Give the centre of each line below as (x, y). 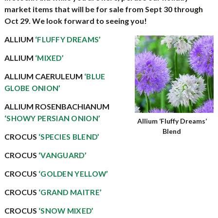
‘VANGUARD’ (62, 155)
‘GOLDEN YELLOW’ (73, 174)
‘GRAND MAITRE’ (70, 192)
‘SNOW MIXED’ (66, 211)
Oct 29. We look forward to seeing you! (75, 21)
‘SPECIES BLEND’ (69, 137)
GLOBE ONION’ (32, 88)
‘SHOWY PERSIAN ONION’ (52, 118)
